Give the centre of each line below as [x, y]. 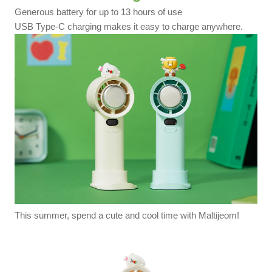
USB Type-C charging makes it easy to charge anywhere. [129, 27]
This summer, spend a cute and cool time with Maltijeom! [127, 216]
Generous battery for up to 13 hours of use [99, 12]
